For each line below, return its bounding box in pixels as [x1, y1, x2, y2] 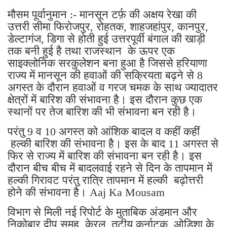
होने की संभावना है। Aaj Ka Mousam [8, 185, 165, 199]
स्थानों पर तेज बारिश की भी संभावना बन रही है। [8, 105, 197, 118]
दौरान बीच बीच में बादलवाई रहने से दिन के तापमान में [8, 161, 212, 174]
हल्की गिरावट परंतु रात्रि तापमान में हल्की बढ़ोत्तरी [8, 173, 203, 186]
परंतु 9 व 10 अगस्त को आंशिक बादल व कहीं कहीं [8, 125, 200, 138]
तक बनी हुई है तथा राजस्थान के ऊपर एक [8, 44, 175, 57]
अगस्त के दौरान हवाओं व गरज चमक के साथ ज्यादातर [8, 81, 218, 94]
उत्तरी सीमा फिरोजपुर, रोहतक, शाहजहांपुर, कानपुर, [8, 20, 208, 33]
